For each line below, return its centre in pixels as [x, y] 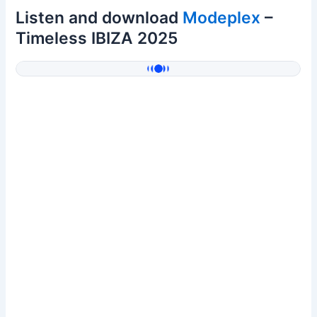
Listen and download [99, 17]
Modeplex [222, 17]
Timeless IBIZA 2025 [97, 38]
